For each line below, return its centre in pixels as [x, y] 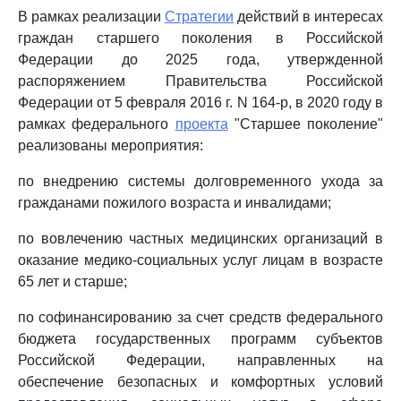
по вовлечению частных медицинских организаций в [200, 239]
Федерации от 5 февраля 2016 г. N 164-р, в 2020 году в [200, 102]
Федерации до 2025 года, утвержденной [200, 60]
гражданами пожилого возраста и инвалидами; [175, 203]
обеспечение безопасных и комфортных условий [200, 382]
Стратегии [199, 17]
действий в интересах [308, 17]
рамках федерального [97, 124]
